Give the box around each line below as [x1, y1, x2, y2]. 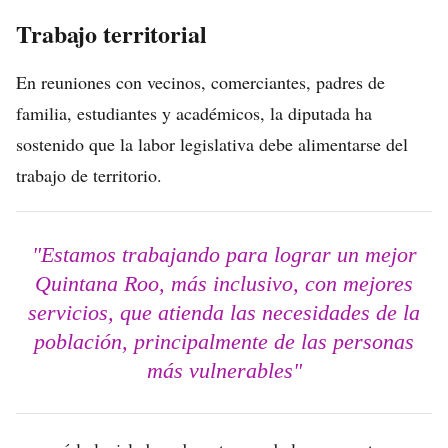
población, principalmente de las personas [34, 329, 414, 354]
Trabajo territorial [16, 16, 207, 51]
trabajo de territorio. [16, 163, 162, 187]
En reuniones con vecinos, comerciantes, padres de [16, 70, 385, 94]
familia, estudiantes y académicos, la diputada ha [16, 101, 372, 125]
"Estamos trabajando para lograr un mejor [31, 242, 417, 267]
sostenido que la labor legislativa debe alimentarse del [16, 132, 408, 156]
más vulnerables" [146, 358, 302, 383]
